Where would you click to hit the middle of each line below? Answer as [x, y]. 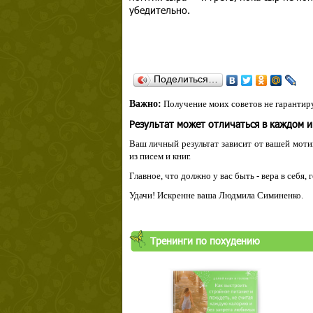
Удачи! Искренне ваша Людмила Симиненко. [216, 195]
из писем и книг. [160, 156]
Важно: [145, 104]
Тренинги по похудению [205, 241]
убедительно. [159, 10]
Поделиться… [185, 79]
